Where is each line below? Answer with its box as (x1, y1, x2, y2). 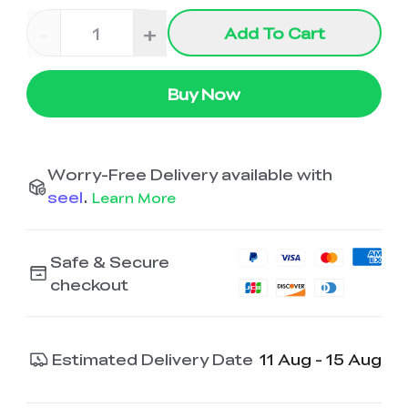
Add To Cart (224, 21, 326, 44)
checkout (50, 272, 129, 295)
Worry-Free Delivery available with (46, 163, 332, 186)
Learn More (91, 189, 176, 208)
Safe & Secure (50, 250, 170, 272)
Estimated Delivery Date (52, 348, 254, 371)
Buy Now (168, 82, 240, 105)
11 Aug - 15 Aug (260, 348, 382, 371)
